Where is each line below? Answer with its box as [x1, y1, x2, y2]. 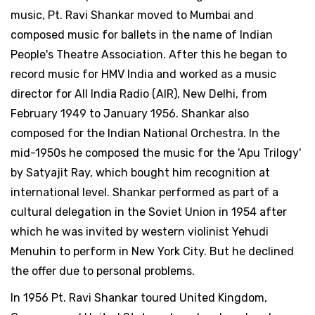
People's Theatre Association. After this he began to [11, 47, 287, 61]
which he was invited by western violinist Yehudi [11, 224, 269, 238]
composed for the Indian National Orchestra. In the [11, 126, 280, 140]
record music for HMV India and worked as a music [11, 67, 276, 81]
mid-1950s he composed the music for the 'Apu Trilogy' [11, 146, 301, 160]
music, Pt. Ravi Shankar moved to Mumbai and [11, 8, 254, 22]
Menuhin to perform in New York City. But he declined [11, 244, 294, 258]
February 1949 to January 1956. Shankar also [11, 106, 249, 120]
